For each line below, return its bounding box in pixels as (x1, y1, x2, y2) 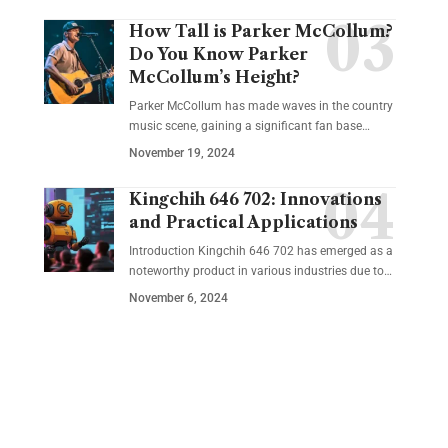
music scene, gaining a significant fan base (128, 119, 362, 133)
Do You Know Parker (128, 44, 308, 64)
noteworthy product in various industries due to (128, 264, 384, 278)
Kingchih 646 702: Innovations (128, 189, 382, 209)
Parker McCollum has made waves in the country (128, 99, 393, 113)
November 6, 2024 (128, 291, 228, 305)
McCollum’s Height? (128, 67, 300, 87)
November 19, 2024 (128, 146, 235, 160)
